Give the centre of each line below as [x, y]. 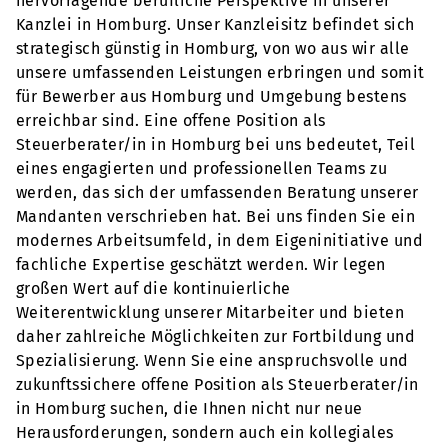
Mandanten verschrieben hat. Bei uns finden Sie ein [216, 216]
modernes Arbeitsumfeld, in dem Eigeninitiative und [220, 240]
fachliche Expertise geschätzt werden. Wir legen [201, 264]
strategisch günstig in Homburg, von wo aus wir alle [213, 48]
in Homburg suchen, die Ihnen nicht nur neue [189, 408]
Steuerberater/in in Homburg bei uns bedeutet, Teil [216, 144]
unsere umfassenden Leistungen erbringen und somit [220, 72]
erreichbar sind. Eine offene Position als [171, 120]
